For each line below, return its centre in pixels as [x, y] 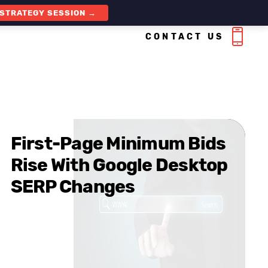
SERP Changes [73, 187]
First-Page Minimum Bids [118, 144]
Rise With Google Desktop [119, 165]
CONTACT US [185, 36]
